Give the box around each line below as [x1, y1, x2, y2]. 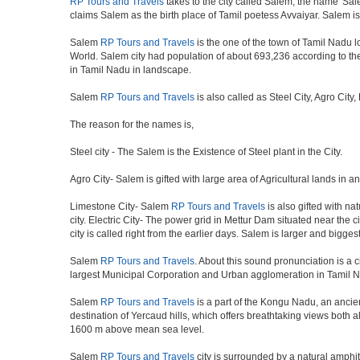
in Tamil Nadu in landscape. [70, 64, 191, 76]
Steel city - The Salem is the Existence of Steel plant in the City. [70, 146, 342, 157]
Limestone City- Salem [70, 201, 171, 212]
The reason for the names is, [70, 119, 194, 130]
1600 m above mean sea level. [70, 324, 204, 335]
